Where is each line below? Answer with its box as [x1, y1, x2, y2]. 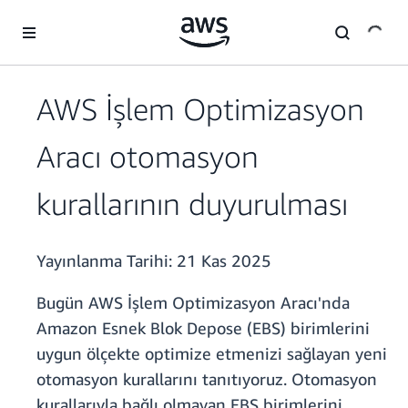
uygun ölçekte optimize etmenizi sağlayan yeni [36, 343, 387, 364]
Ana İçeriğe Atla [8, 10, 97, 25]
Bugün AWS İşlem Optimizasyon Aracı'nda [36, 292, 350, 313]
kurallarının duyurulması [36, 186, 348, 222]
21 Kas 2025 [177, 250, 271, 271]
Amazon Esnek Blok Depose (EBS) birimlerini [36, 318, 370, 339]
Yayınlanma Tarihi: [36, 250, 177, 271]
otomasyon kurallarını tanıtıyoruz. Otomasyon [36, 369, 377, 390]
